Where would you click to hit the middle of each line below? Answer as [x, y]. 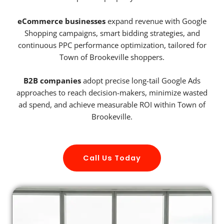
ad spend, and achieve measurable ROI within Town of [112, 105]
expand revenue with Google [156, 21]
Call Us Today [112, 158]
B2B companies [52, 81]
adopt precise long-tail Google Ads [141, 81]
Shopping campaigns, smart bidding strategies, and [112, 33]
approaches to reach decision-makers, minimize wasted [112, 93]
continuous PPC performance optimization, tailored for [112, 45]
